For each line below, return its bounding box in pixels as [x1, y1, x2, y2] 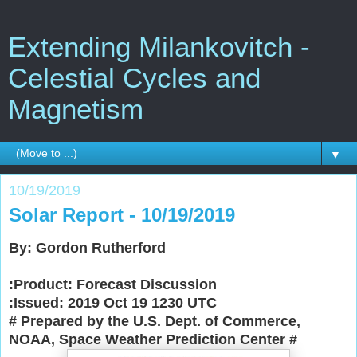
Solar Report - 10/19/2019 [9, 204, 235, 226]
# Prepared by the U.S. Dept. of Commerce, [9, 312, 300, 329]
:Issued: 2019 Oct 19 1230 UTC [9, 294, 217, 311]
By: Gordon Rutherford [9, 239, 166, 256]
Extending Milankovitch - [8, 32, 310, 62]
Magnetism [8, 94, 143, 124]
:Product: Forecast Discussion [9, 276, 217, 292]
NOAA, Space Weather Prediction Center [9, 331, 289, 347]
